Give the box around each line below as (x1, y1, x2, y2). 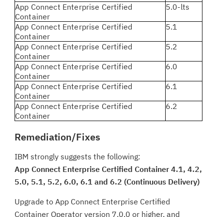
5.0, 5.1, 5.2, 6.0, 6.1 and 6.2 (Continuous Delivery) (15, 177, 200, 186)
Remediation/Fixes (15, 130, 100, 143)
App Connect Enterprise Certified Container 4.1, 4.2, (15, 164, 202, 174)
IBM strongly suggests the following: (15, 152, 140, 161)
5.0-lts (166, 2, 190, 12)
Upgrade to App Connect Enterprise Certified (15, 197, 170, 206)
